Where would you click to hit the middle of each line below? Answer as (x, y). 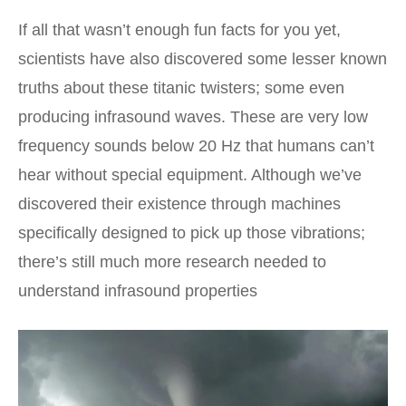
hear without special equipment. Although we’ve (190, 174)
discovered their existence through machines (179, 203)
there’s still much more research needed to (172, 261)
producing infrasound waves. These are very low (193, 116)
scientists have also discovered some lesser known (203, 58)
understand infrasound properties (138, 290)
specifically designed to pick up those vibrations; (192, 232)
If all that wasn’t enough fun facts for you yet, (179, 29)
